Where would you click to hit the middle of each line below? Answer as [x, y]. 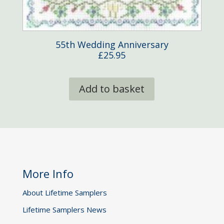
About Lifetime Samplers [64, 193]
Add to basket [112, 88]
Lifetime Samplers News [64, 210]
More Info [48, 174]
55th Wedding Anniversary [112, 44]
